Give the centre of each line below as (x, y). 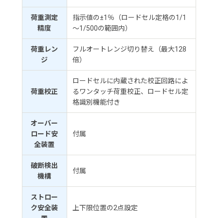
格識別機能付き (96, 102)
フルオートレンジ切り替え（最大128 (129, 49)
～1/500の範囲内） (102, 28)
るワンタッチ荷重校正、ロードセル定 (130, 92)
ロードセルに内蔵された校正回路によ (130, 81)
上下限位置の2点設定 (105, 208)
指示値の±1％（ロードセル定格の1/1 (129, 18)
